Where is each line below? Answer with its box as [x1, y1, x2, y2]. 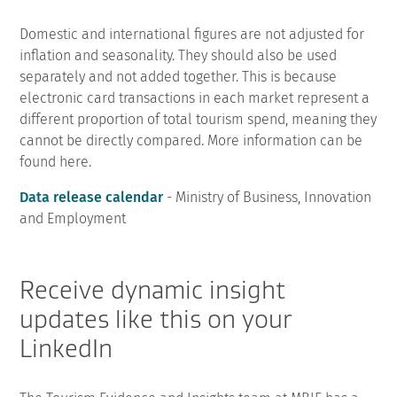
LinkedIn [19, 332, 113, 363]
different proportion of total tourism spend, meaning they [19, 110, 378, 128]
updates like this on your [19, 303, 292, 334]
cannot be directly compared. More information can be [19, 131, 363, 149]
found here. [19, 152, 92, 170]
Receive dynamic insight [19, 274, 286, 305]
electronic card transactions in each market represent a [19, 89, 370, 106]
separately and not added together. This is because [19, 67, 338, 85]
